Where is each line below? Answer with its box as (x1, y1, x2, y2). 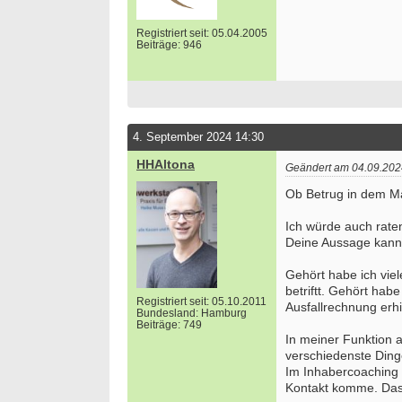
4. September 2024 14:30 (133, 131, 264, 144)
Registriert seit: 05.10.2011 (136, 295, 267, 309)
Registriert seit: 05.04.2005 (136, 27, 267, 40)
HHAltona (136, 157, 195, 171)
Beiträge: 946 (136, 39, 202, 52)
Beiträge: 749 (136, 319, 202, 332)
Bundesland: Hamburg (136, 307, 247, 320)
